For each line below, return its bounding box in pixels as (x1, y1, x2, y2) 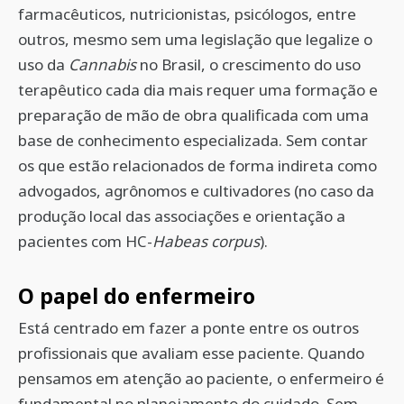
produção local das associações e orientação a (18, 206, 345, 226)
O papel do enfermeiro (18, 281, 255, 310)
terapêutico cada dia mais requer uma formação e (18, 79, 378, 100)
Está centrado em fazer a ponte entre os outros (18, 317, 359, 338)
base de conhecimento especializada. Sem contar (18, 130, 368, 151)
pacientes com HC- (18, 231, 152, 252)
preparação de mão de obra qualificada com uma (18, 105, 369, 125)
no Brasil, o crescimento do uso (136, 54, 361, 75)
